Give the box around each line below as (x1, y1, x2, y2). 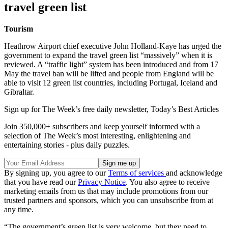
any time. (4, 205, 34, 214)
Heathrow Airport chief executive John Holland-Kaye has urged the (4, 42, 221, 51)
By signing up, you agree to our (4, 168, 108, 178)
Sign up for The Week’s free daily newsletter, (4, 105, 151, 114)
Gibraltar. (4, 88, 34, 97)
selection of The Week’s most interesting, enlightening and (4, 131, 191, 140)
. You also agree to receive (126, 178, 210, 187)
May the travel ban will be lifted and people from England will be (4, 69, 214, 78)
